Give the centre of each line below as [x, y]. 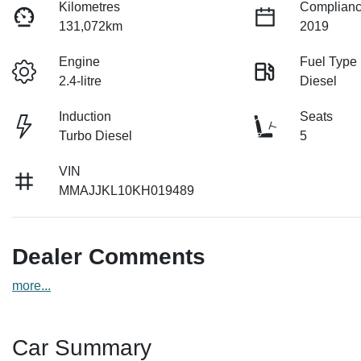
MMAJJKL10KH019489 [127, 191]
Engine [80, 62]
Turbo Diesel [96, 136]
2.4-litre [81, 81]
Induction [85, 117]
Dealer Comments [109, 257]
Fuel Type [329, 62]
